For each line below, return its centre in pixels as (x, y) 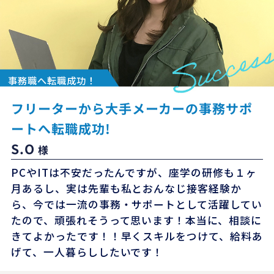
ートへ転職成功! (61, 129)
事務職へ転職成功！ (52, 80)
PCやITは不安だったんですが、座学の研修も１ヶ (134, 173)
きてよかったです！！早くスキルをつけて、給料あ (137, 236)
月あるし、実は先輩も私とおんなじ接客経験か (126, 189)
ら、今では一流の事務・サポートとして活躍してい (136, 205)
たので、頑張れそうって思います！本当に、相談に (136, 220)
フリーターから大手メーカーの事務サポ (132, 109)
